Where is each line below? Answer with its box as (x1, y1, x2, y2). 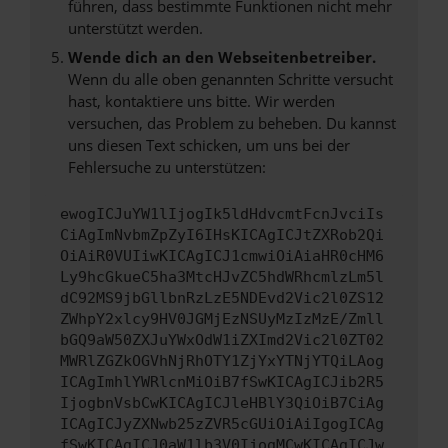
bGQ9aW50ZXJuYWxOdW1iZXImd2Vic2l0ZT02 (60, 331, 384, 350)
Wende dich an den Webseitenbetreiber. (67, 47, 376, 68)
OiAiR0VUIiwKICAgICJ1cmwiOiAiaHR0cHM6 (60, 247, 384, 266)
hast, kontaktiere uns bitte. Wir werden (67, 91, 335, 112)
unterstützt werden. (67, 17, 203, 38)
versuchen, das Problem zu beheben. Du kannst (67, 113, 396, 134)
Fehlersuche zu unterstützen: (67, 157, 266, 178)
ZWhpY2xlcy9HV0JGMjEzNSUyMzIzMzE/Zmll (60, 310, 384, 329)
